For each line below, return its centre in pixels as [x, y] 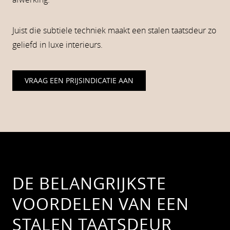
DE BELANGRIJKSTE [89, 183]
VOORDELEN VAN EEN [101, 204]
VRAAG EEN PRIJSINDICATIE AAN [79, 80]
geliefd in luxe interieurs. [57, 45]
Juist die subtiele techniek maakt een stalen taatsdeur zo [114, 30]
